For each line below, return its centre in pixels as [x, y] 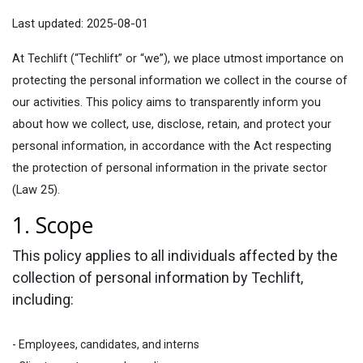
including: [43, 299]
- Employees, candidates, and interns [106, 344]
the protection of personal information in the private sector [170, 168]
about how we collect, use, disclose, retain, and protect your [172, 124]
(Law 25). [36, 190]
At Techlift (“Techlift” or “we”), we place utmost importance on [178, 58]
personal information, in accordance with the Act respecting [172, 146]
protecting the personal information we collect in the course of [180, 80]
